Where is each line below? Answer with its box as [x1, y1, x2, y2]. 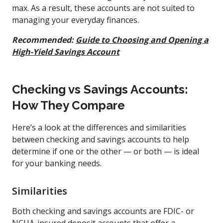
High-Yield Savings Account [12, 46, 119, 57]
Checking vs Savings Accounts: [12, 82, 188, 97]
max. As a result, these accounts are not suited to [12, 2, 195, 13]
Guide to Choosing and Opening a [76, 34, 209, 45]
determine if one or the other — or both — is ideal [12, 145, 199, 157]
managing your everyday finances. [12, 14, 139, 25]
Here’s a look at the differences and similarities [12, 121, 186, 133]
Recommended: [12, 34, 76, 45]
